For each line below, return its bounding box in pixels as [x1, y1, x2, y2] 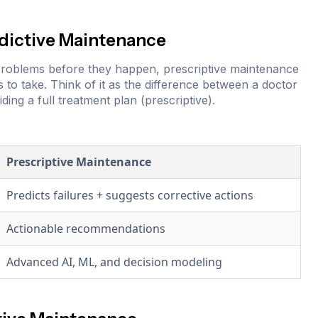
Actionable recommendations [6, 221, 165, 237]
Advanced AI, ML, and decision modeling [6, 254, 222, 270]
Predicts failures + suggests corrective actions [6, 187, 253, 204]
